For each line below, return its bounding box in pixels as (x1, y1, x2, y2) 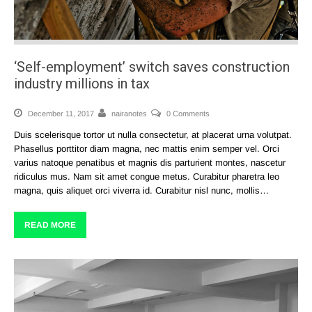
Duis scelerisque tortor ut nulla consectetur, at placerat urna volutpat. (14, 130, 292, 141)
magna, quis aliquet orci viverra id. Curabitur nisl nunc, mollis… (14, 185, 269, 196)
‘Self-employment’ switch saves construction (14, 58, 290, 76)
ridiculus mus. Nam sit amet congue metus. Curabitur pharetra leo (14, 171, 279, 182)
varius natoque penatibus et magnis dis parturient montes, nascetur (14, 157, 286, 169)
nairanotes (111, 109, 147, 118)
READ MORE (24, 220, 76, 231)
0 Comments (166, 109, 210, 118)
